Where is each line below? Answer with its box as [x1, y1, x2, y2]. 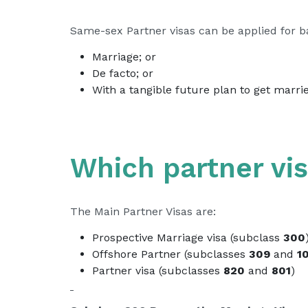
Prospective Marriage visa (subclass [92, 231, 283, 244]
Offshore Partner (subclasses [92, 247, 249, 261]
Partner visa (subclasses [92, 264, 223, 277]
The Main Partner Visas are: [70, 205, 216, 218]
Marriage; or [92, 50, 156, 63]
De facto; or [92, 67, 153, 80]
